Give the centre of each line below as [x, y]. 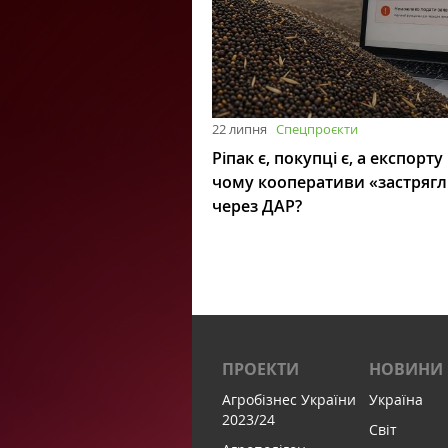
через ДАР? [257, 205]
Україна [396, 399]
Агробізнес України [289, 399]
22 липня [239, 128]
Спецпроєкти [317, 128]
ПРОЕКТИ [260, 369]
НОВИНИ [406, 369]
